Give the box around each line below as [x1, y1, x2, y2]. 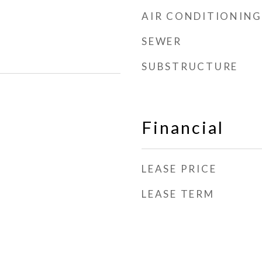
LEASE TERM [142, 188, 215, 200]
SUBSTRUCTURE [142, 60, 238, 73]
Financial [142, 117, 224, 137]
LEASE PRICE [142, 163, 217, 175]
